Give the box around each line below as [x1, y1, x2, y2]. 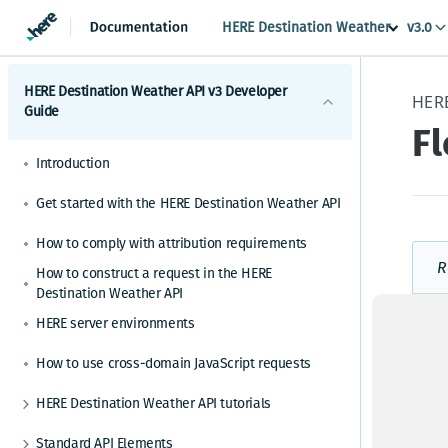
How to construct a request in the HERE [36, 265, 272, 282]
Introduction [36, 155, 110, 172]
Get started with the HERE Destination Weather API [36, 195, 341, 212]
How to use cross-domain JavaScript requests [36, 355, 311, 372]
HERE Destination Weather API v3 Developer [24, 83, 287, 100]
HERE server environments [36, 315, 195, 332]
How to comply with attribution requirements [36, 235, 307, 252]
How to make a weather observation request [56, 423, 325, 440]
